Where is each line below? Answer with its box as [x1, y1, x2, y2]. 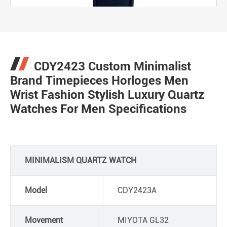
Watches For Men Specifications [10, 102, 186, 116]
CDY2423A [118, 185, 157, 195]
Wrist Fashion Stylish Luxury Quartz [10, 88, 204, 102]
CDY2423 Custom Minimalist [34, 59, 191, 73]
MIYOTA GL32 [118, 215, 169, 225]
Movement [25, 215, 63, 225]
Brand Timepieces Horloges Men [10, 73, 188, 88]
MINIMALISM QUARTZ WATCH [25, 156, 136, 165]
